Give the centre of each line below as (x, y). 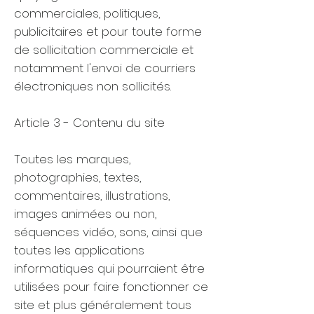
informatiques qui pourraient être (109, 268)
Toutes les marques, (72, 159)
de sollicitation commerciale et (104, 50)
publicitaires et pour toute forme (108, 32)
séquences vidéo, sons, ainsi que (108, 232)
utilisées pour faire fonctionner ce (111, 287)
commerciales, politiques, (87, 13)
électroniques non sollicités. (93, 86)
